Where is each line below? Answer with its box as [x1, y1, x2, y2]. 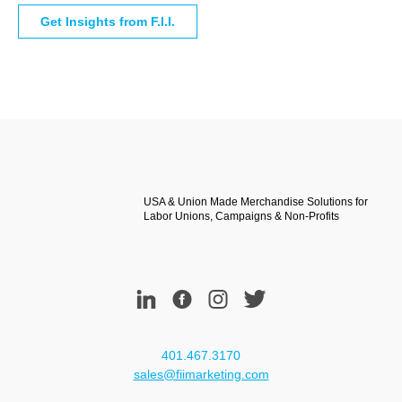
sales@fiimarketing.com [133, 366, 269, 381]
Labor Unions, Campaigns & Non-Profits [144, 209, 339, 223]
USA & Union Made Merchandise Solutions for [144, 195, 368, 208]
